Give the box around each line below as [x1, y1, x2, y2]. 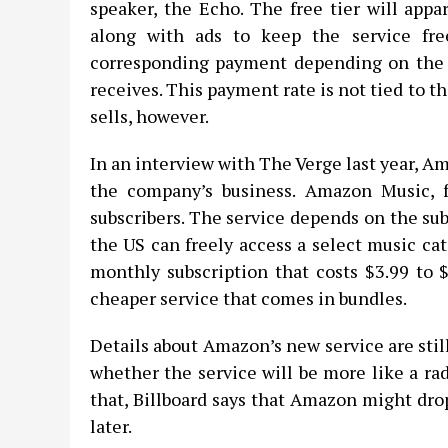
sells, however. [90, 104, 209, 128]
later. [90, 414, 132, 438]
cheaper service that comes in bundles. [90, 286, 407, 310]
